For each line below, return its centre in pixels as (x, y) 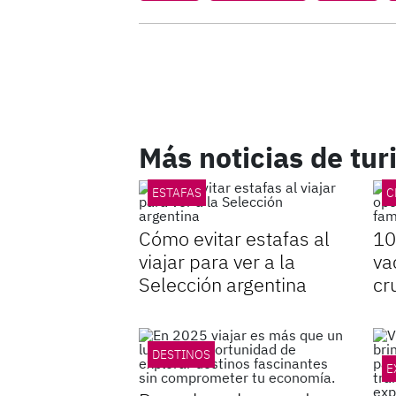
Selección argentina (223, 284)
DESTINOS (181, 354)
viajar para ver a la (217, 261)
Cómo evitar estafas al (234, 238)
